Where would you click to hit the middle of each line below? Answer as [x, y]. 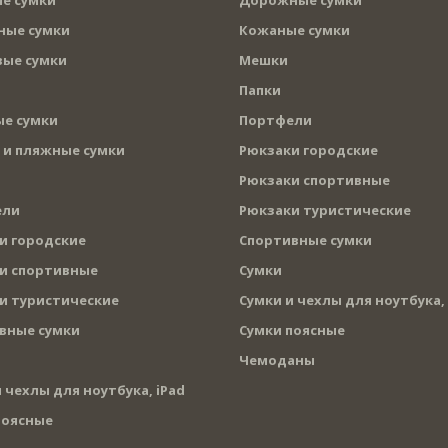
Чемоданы [277, 359]
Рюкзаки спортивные [314, 179]
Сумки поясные [292, 329]
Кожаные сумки [294, 29]
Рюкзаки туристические [325, 209]
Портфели [275, 119]
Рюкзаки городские [308, 149]
